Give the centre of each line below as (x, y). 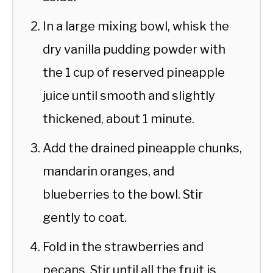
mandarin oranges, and (108, 171)
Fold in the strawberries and (123, 246)
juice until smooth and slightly (129, 95)
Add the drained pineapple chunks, (142, 148)
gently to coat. (85, 217)
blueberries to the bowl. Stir (123, 194)
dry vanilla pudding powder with (134, 49)
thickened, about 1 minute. (119, 119)
